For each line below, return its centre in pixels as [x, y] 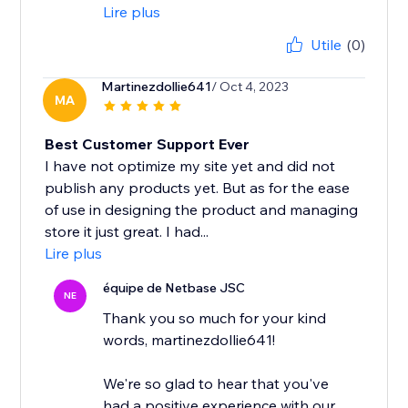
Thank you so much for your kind [215, 318]
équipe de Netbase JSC [174, 288]
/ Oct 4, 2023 [250, 87]
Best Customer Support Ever [148, 144]
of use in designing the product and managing [202, 210]
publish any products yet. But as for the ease [198, 188]
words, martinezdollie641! [189, 340]
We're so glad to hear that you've [216, 384]
